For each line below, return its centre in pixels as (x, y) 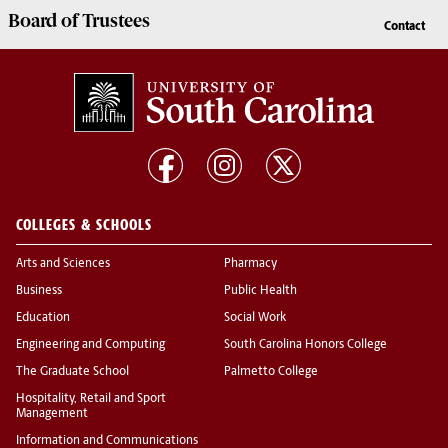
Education (43, 318)
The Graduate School (72, 372)
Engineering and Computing (90, 345)
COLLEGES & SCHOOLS (84, 225)
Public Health (260, 291)
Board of (45, 21)
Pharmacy (250, 264)
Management (52, 414)
